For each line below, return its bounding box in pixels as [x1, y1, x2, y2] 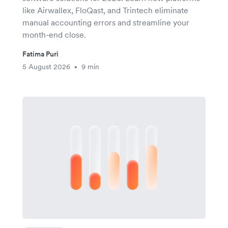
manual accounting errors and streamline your [22, 17, 189, 27]
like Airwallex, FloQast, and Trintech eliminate [22, 5, 188, 15]
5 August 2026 [22, 62, 70, 71]
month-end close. [22, 30, 86, 40]
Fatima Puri [22, 49, 59, 59]
